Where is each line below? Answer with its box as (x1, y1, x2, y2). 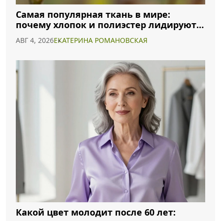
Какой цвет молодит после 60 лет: (16, 206, 176, 218)
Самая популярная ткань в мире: (16, 8, 170, 20)
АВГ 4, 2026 (16, 36, 54, 45)
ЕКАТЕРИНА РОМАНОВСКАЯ (54, 36, 147, 45)
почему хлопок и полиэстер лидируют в (16, 19, 204, 31)
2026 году (16, 29, 59, 41)
